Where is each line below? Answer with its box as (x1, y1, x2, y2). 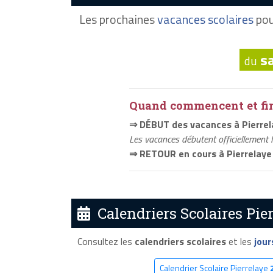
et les (225, 233, 254, 249)
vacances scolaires (157, 10, 253, 29)
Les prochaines (79, 10, 157, 29)
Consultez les (77, 233, 135, 249)
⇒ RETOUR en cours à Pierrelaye (129, 146, 272, 161)
